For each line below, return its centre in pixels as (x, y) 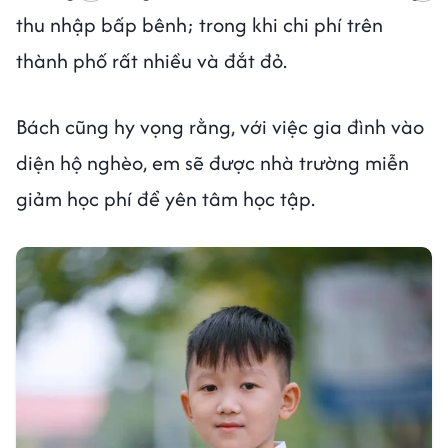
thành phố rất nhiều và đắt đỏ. (154, 60)
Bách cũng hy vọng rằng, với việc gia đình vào (220, 126)
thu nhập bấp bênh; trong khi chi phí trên (199, 24)
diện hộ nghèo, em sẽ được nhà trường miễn (212, 162)
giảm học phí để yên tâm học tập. (165, 198)
